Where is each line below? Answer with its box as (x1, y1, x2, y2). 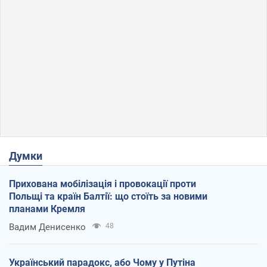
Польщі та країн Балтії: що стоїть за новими (9, 190, 207, 202)
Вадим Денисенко (9, 221, 86, 232)
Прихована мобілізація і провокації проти (9, 178, 196, 190)
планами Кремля (9, 203, 85, 215)
